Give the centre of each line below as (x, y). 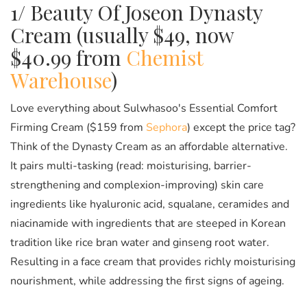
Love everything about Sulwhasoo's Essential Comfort (144, 109)
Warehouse (61, 81)
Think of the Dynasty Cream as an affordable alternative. (149, 147)
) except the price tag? (241, 128)
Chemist (164, 58)
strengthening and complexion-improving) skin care (137, 185)
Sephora (167, 128)
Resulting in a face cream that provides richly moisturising (153, 262)
